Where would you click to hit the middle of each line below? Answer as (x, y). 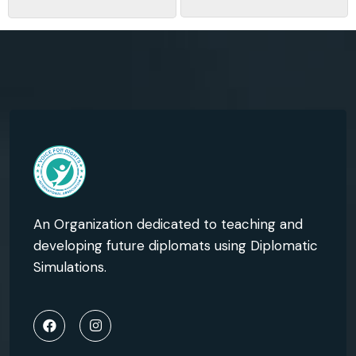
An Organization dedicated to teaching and (168, 224)
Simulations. (70, 267)
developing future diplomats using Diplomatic (176, 245)
